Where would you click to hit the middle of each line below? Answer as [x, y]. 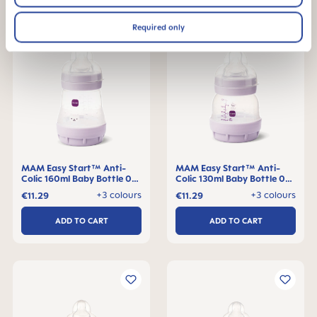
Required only [158, 27]
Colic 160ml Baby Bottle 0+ [80, 178]
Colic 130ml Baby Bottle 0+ [234, 178]
